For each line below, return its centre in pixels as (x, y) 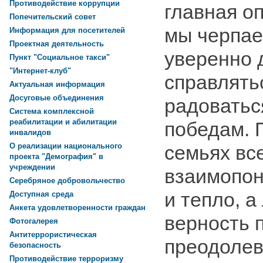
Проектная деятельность (57, 44)
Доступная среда (41, 194)
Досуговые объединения (57, 98)
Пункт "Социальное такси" (60, 58)
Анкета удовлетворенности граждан (77, 208)
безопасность (35, 246)
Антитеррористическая (53, 235)
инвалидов (30, 133)
